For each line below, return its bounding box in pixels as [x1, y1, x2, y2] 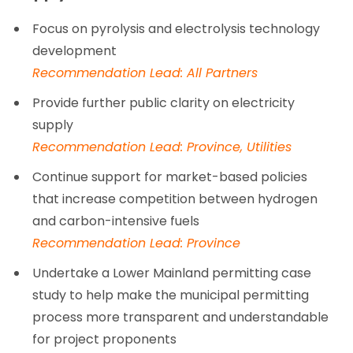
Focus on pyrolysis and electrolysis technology [32, 19, 321, 38]
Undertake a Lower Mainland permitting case [32, 263, 312, 282]
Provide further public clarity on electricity [32, 93, 295, 112]
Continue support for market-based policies [32, 167, 308, 186]
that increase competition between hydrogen [32, 189, 318, 208]
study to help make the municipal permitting [32, 285, 310, 304]
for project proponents [32, 329, 177, 348]
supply [32, 115, 74, 134]
